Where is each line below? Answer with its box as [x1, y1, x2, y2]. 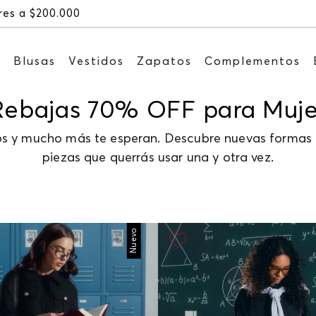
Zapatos [137, 55, 193, 67]
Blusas [13, 55, 56, 67]
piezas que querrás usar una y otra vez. [42, 151, 274, 164]
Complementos [205, 55, 301, 67]
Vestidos [68, 55, 125, 67]
